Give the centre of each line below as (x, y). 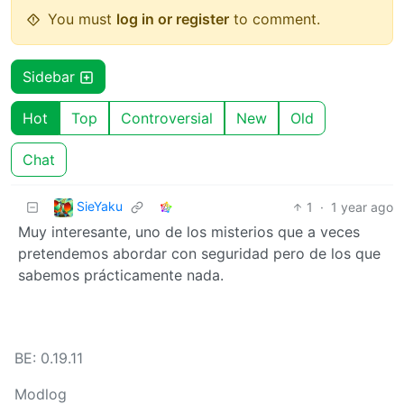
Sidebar (51, 76)
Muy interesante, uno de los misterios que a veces (189, 231)
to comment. (275, 18)
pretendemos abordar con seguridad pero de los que (199, 253)
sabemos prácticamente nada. (121, 275)
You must (82, 18)
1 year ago (362, 207)
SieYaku (100, 207)
